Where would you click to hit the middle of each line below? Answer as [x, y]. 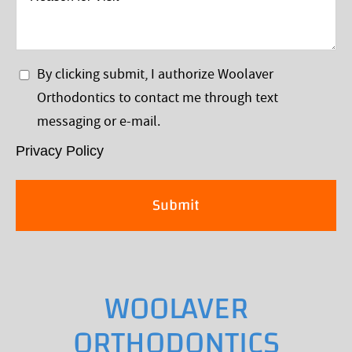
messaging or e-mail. [98, 121]
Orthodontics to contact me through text [157, 97]
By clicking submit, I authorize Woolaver [155, 74]
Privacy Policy [60, 150]
